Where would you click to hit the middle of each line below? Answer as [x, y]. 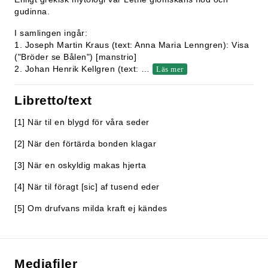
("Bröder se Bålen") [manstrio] [75, 57]
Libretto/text [53, 100]
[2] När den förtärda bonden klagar [85, 144]
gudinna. [32, 11]
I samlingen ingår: [51, 33]
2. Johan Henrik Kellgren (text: [78, 69]
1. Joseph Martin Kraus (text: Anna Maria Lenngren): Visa [132, 45]
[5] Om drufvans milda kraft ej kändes [91, 208]
